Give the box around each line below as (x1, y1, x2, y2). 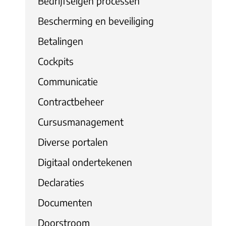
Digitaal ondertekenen (38, 155, 132, 168)
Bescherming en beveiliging (38, 14, 154, 27)
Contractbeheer (38, 95, 104, 107)
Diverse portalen (38, 135, 108, 148)
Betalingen (38, 34, 83, 47)
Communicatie (38, 75, 98, 87)
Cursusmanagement (38, 115, 124, 128)
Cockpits (38, 54, 74, 67)
